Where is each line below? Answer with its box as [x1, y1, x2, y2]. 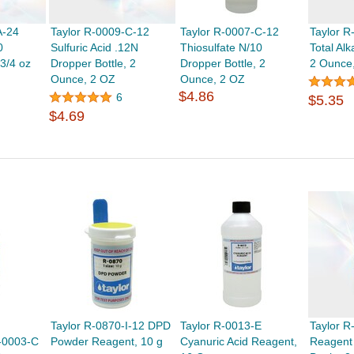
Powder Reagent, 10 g [50, 335, 163, 348]
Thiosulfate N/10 [180, 41, 263, 54]
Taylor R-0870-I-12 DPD [50, 319, 171, 332]
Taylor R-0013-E [180, 319, 262, 332]
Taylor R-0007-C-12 [180, 25, 280, 38]
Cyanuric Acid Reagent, [180, 335, 298, 348]
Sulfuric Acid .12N [50, 41, 138, 54]
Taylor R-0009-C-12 [50, 25, 149, 38]
